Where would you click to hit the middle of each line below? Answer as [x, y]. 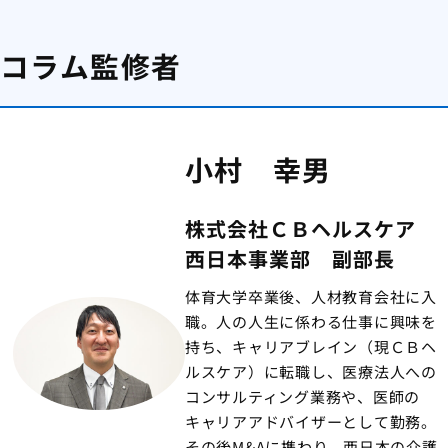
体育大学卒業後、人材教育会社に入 [310, 297]
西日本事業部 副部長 [289, 259]
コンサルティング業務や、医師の [302, 397]
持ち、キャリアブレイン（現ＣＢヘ [310, 347]
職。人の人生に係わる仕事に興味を [310, 322]
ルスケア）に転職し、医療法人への [310, 372]
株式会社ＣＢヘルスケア [310, 229]
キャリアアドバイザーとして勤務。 [310, 422]
